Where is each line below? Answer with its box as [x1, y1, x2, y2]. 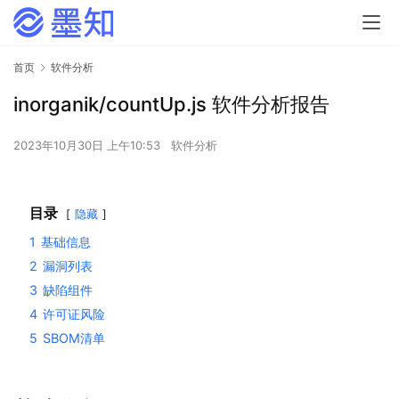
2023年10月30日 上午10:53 [13, 138, 164, 153]
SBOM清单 [43, 330, 105, 346]
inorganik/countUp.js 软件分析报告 [13, 93, 330, 117]
